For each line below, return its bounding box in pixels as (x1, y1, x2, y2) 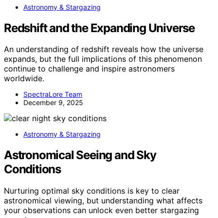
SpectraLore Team (23, 90, 82, 99)
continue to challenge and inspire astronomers (4, 64, 175, 74)
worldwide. (4, 73, 44, 84)
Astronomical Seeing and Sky (4, 148, 156, 163)
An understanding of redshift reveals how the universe (4, 44, 203, 54)
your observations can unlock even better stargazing (4, 205, 199, 216)
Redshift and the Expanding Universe (4, 20, 195, 35)
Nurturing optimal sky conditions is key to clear (4, 186, 180, 196)
